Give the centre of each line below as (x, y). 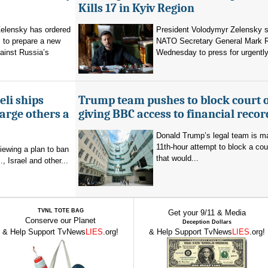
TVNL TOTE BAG (60, 211)
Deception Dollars (207, 222)
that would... (177, 158)
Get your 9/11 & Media (207, 213)
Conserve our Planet (60, 220)
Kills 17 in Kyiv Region (136, 8)
